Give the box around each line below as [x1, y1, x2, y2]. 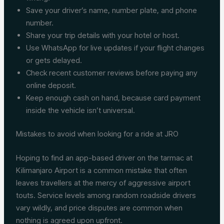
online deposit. [26, 80, 76, 90]
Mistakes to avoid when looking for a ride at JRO [16, 129, 179, 139]
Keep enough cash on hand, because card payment [26, 92, 201, 102]
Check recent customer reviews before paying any [26, 67, 198, 77]
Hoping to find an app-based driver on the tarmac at [16, 152, 193, 162]
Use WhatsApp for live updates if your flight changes [26, 42, 205, 52]
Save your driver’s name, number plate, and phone [26, 5, 197, 15]
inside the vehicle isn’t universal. [26, 105, 135, 115]
